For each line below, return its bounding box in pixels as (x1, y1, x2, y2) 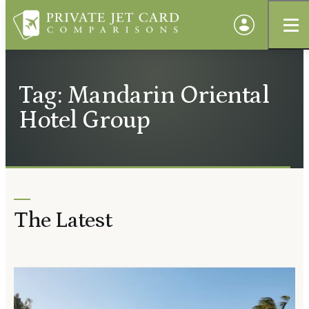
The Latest (14, 208, 112, 233)
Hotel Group (19, 106, 150, 134)
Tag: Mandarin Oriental (19, 81, 270, 110)
